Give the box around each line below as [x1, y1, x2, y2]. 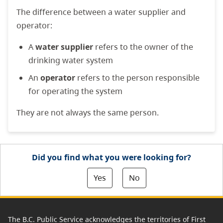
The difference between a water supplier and [16, 6, 186, 17]
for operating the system [28, 85, 122, 97]
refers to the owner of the [93, 41, 193, 52]
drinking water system [28, 54, 113, 66]
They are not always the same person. [16, 107, 159, 118]
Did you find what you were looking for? [32, 151, 191, 163]
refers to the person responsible [75, 72, 200, 83]
